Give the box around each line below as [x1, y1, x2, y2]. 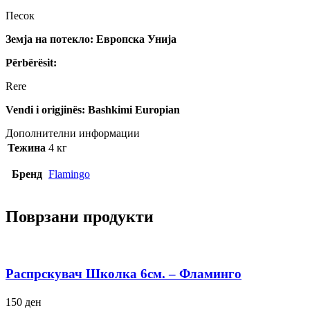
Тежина [8, 141, 46, 154]
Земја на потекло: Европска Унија [6, 33, 176, 45]
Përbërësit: [6, 56, 57, 69]
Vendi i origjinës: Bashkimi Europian [6, 103, 180, 116]
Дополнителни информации [6, 127, 140, 139]
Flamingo [48, 167, 90, 180]
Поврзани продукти [6, 207, 154, 226]
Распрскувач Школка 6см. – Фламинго [6, 266, 241, 282]
